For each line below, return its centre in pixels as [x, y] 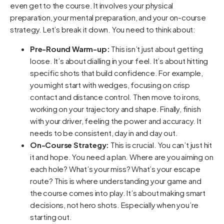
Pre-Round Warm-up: [70, 48]
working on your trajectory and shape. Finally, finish [115, 108]
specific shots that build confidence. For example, [116, 72]
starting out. [51, 216]
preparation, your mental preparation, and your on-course [108, 17]
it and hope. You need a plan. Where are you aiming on [122, 156]
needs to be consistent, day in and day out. [104, 132]
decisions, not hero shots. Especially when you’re [114, 204]
